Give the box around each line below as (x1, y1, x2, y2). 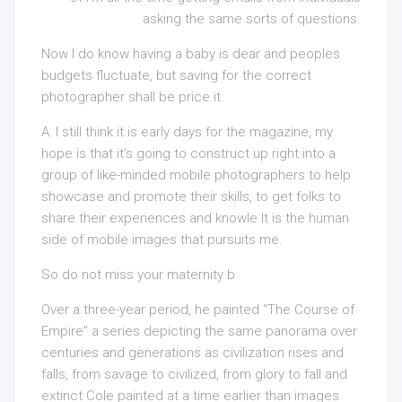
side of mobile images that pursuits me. (41, 232, 283, 248)
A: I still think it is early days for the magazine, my (41, 124, 333, 140)
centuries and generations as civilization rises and (41, 345, 344, 361)
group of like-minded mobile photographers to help (41, 167, 351, 183)
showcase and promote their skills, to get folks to (41, 188, 341, 205)
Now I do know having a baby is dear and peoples (41, 46, 340, 62)
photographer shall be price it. (41, 89, 224, 105)
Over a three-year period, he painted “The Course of (41, 301, 354, 318)
